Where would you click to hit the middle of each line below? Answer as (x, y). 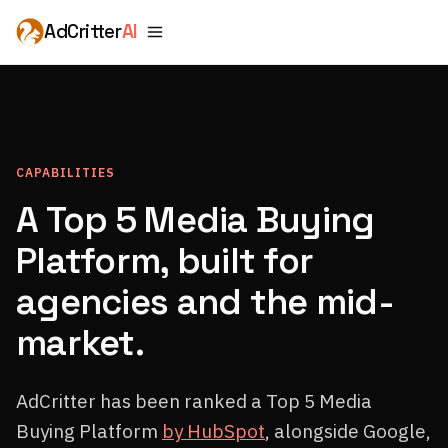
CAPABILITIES (65, 172)
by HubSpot (213, 431)
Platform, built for (165, 261)
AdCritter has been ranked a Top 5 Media (194, 401)
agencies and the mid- (205, 302)
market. (80, 343)
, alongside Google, (348, 431)
